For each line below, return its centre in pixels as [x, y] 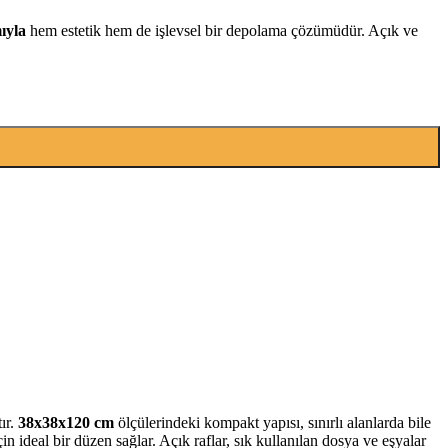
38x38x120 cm [66, 422]
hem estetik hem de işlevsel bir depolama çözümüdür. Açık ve [222, 30]
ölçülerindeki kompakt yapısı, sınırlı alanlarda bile [272, 422]
